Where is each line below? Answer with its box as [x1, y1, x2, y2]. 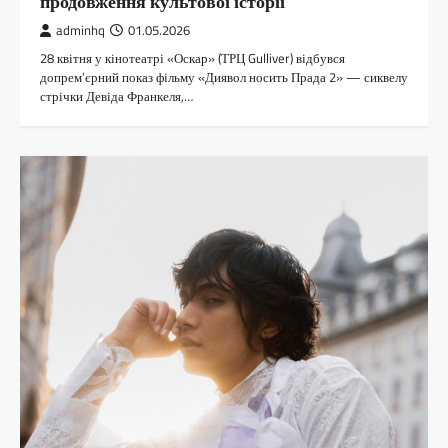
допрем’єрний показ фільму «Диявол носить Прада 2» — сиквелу [40, 67, 408, 88]
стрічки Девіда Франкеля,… [40, 86, 193, 107]
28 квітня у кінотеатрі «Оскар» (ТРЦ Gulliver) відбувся [40, 48, 345, 69]
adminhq [56, 21, 105, 41]
